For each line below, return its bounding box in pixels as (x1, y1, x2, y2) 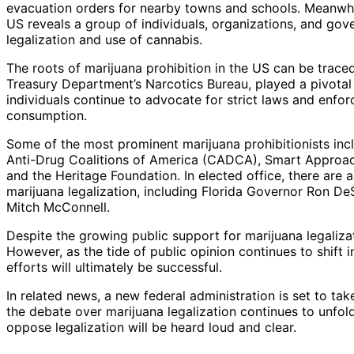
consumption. (6, 107, 87, 124)
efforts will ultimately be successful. (6, 259, 222, 276)
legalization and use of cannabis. (6, 32, 202, 48)
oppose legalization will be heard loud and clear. (6, 319, 296, 336)
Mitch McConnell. (6, 199, 110, 216)
